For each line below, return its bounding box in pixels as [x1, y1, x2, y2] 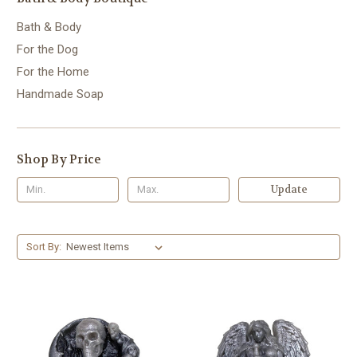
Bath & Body [17, 19, 81, 34]
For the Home [17, 64, 89, 79]
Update [270, 182, 308, 196]
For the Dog [17, 41, 78, 57]
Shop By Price [17, 151, 102, 167]
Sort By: [25, 240, 61, 253]
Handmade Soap [17, 86, 104, 101]
